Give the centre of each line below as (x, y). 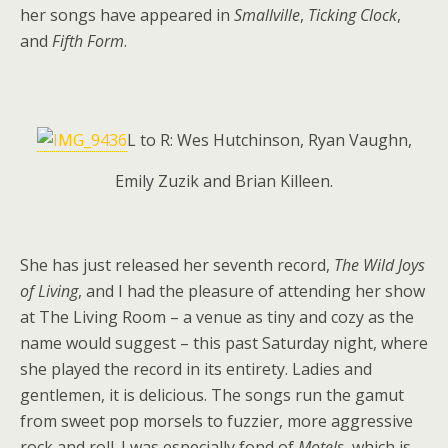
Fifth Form (88, 41)
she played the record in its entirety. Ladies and (196, 369)
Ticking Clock (352, 15)
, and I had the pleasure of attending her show (251, 291)
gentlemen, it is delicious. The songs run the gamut (212, 395)
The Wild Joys (379, 265)
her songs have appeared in (127, 15)
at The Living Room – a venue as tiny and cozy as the (217, 317)
